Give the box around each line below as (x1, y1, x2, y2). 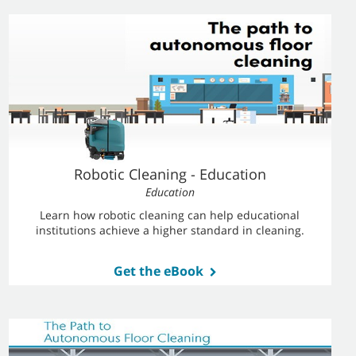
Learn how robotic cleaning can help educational (40, 207, 300, 222)
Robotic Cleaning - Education (73, 164, 266, 184)
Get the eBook (113, 262, 203, 280)
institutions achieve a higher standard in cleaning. (35, 222, 304, 238)
